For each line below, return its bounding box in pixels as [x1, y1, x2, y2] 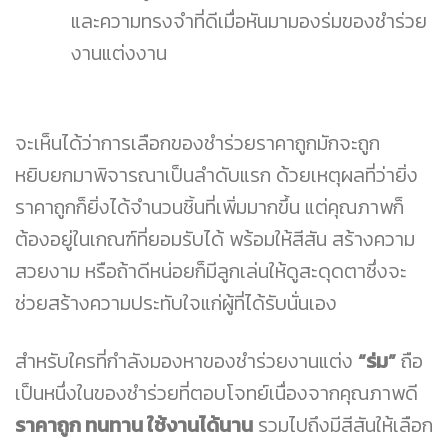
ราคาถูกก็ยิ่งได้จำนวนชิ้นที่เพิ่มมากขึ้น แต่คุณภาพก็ [15, 192, 404, 222]
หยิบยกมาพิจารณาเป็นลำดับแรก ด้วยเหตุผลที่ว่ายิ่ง [15, 160, 418, 190]
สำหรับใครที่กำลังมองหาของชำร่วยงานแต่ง [15, 346, 358, 376]
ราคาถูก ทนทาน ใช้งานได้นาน [15, 410, 253, 440]
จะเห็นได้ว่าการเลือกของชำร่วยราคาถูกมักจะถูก [15, 128, 380, 158]
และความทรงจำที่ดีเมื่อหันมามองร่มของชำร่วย [71, 6, 427, 36]
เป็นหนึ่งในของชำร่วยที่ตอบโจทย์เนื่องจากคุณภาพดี [15, 378, 418, 408]
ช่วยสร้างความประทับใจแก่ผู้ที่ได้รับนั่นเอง [15, 288, 342, 318]
